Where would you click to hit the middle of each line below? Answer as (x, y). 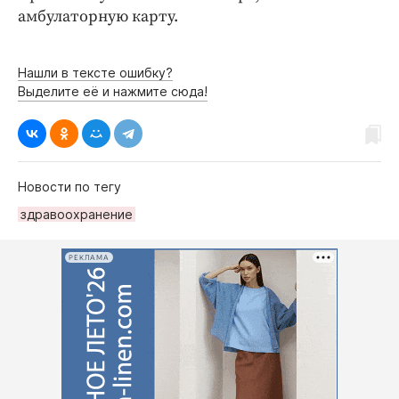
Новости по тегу (69, 187)
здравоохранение (77, 214)
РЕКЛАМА (89, 257)
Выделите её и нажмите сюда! (113, 91)
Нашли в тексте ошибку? (95, 73)
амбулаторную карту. (98, 16)
